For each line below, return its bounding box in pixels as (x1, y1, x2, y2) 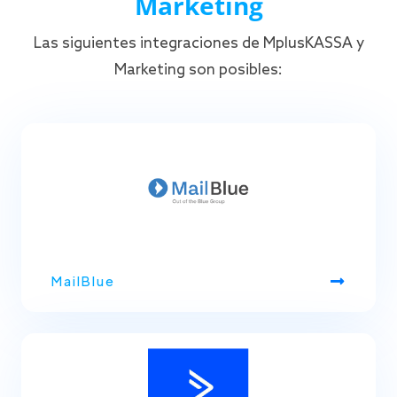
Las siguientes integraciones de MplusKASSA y (33, 34, 364, 53)
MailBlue (51, 272, 115, 289)
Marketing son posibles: (114, 60, 283, 80)
